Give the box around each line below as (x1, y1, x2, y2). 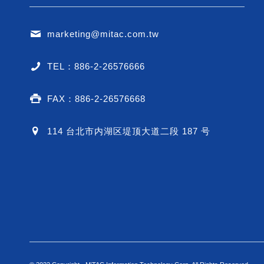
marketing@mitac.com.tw (47, 28, 159, 39)
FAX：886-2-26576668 (47, 93, 146, 104)
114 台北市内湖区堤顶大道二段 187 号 (47, 126, 210, 136)
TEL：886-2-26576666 (47, 61, 145, 71)
